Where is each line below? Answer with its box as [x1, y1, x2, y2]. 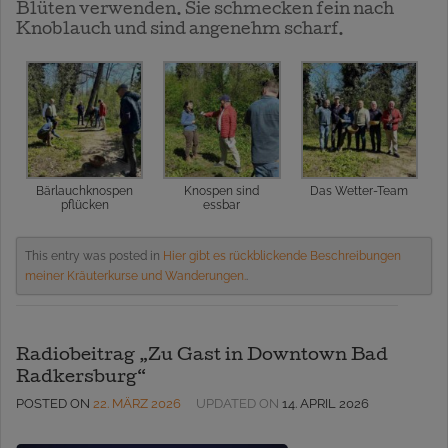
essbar [203, 197, 241, 212]
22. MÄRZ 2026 [93, 395, 181, 411]
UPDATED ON [196, 395, 282, 411]
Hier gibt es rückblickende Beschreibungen [163, 248, 401, 263]
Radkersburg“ [16, 369, 146, 387]
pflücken [60, 197, 109, 212]
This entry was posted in [25, 248, 163, 263]
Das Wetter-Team [310, 183, 409, 198]
